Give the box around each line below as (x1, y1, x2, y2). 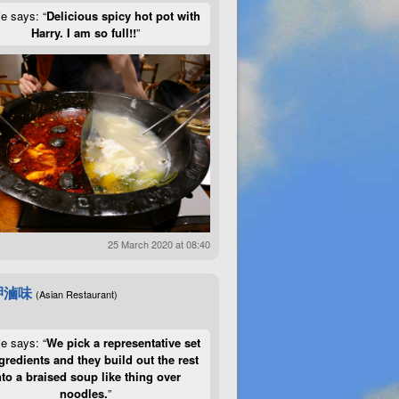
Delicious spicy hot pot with (45, 7, 200, 24)
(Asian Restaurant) (36, 287, 118, 301)
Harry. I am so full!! (31, 24, 136, 41)
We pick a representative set (45, 334, 200, 351)
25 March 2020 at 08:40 (108, 237, 210, 251)
